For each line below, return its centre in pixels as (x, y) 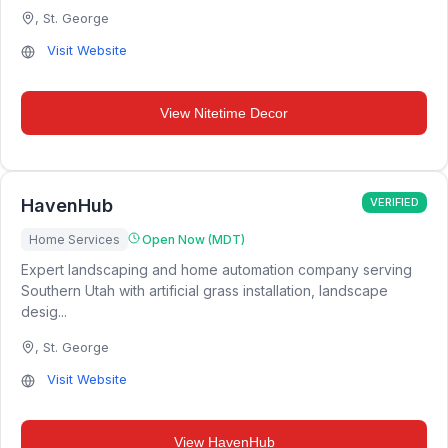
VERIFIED (394, 202)
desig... (44, 311)
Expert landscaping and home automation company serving (216, 269)
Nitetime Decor (241, 113)
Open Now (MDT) (193, 239)
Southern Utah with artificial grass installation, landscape (204, 290)
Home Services (74, 239)
